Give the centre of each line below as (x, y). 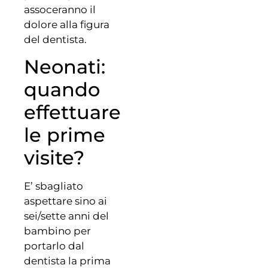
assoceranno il (60, 9)
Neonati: (65, 66)
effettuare (72, 112)
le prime (65, 135)
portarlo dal (54, 246)
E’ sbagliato (54, 186)
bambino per (57, 231)
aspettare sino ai (66, 201)
